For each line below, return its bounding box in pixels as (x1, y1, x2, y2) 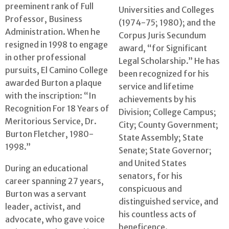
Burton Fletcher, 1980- (5, 128, 94, 139)
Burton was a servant (5, 189, 86, 199)
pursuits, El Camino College (5, 64, 108, 75)
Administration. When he (5, 26, 100, 37)
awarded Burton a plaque (5, 77, 102, 88)
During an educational (5, 163, 88, 174)
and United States (119, 158, 187, 169)
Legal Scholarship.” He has (119, 56, 220, 66)
